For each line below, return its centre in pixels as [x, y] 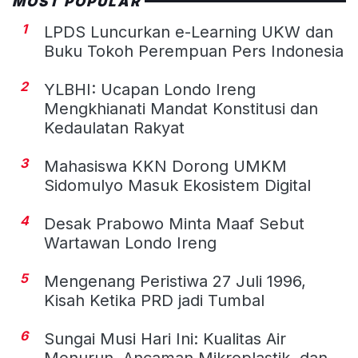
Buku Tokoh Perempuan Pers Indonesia [194, 51]
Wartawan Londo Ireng [130, 243]
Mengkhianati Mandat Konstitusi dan [181, 108]
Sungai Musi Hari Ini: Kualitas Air [165, 338]
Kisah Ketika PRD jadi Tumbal [154, 300]
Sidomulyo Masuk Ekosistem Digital [177, 185]
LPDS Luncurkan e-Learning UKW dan [189, 32]
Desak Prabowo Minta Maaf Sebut [174, 223]
